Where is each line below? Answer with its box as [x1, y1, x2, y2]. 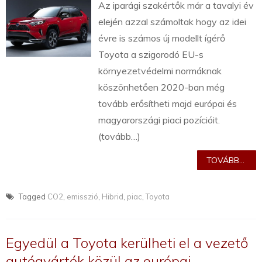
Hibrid [102, 192, 123, 202]
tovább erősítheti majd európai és [98, 98, 237, 110]
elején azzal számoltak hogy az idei [98, 16, 247, 28]
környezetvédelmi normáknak [98, 65, 222, 77]
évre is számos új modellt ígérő [98, 32, 226, 44]
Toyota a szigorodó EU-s [98, 49, 204, 61]
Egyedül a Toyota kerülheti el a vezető [6, 234, 248, 252]
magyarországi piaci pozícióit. [98, 114, 220, 126]
